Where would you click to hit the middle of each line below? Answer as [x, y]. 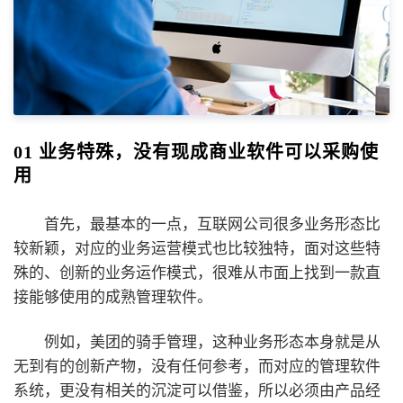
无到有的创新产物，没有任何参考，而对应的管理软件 [197, 367]
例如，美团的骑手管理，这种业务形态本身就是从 [212, 343]
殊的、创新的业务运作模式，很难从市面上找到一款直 [197, 273]
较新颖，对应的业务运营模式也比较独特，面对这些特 [197, 248]
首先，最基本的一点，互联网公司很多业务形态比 [212, 224]
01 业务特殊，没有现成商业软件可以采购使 [196, 152]
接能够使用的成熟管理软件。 [113, 297]
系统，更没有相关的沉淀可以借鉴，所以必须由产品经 [197, 391]
